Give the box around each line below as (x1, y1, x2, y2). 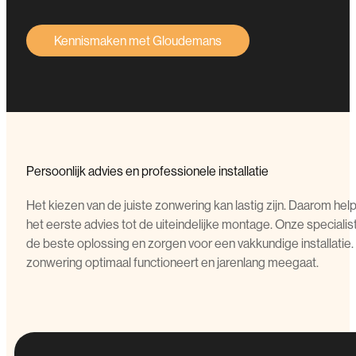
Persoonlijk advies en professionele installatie (26, 162, 269, 179)
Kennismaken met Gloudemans (54, 33, 222, 49)
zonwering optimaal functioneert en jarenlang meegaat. (26, 253, 319, 270)
